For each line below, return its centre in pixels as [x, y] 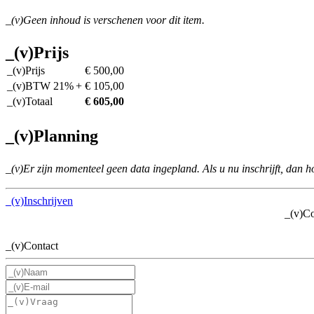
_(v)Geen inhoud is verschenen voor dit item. [105, 20]
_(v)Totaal [30, 101]
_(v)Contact [32, 245]
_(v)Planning [52, 136]
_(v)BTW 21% [40, 86]
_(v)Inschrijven [39, 200]
